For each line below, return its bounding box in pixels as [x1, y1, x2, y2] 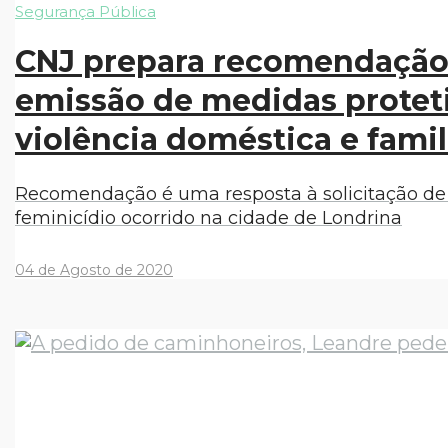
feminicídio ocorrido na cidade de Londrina [15, 207, 402, 229]
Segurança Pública [15, 2, 156, 21]
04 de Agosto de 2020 [15, 261, 173, 279]
